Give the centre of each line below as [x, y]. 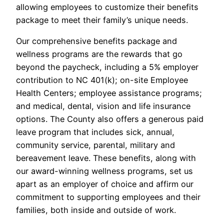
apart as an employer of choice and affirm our [105, 184]
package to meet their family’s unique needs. [102, 20]
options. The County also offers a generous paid [110, 119]
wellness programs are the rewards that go [99, 54]
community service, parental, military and [95, 145]
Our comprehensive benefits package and [96, 41]
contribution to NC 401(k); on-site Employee [102, 80]
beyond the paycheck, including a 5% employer [107, 67]
